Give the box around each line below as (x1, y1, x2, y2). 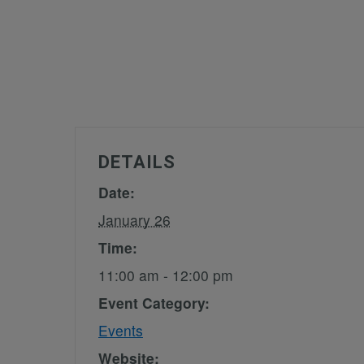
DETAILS (98, 151, 175, 172)
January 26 (98, 209, 171, 230)
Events (98, 319, 143, 340)
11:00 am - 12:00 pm (98, 264, 233, 285)
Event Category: (98, 292, 210, 313)
